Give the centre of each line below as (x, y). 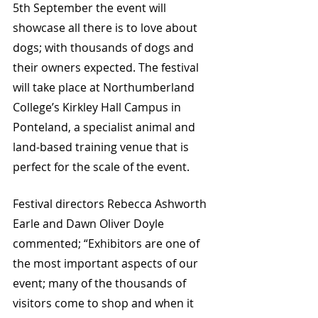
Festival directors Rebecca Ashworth (111, 204)
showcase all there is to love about (106, 28)
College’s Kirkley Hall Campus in (98, 107)
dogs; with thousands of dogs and (105, 48)
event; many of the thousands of (101, 283)
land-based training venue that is (102, 147)
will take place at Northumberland (105, 87)
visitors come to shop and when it (105, 303)
